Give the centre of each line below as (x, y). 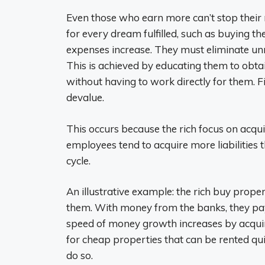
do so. (80, 256)
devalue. (85, 98)
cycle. (78, 160)
